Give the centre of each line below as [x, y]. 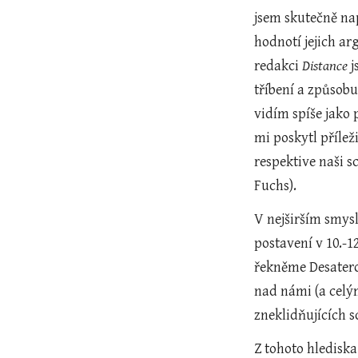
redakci [278, 66]
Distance [325, 66]
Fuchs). [276, 186]
